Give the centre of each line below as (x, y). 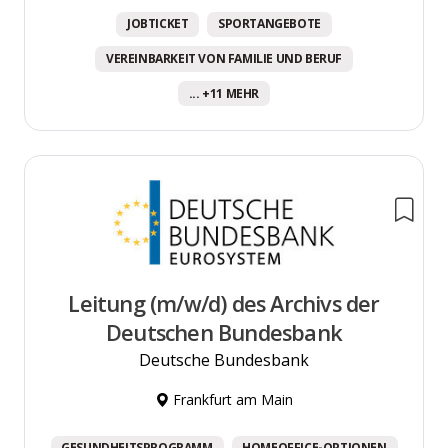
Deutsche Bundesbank (224, 360)
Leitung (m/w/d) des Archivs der (224, 304)
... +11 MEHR (224, 93)
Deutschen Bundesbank (224, 333)
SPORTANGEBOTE (269, 24)
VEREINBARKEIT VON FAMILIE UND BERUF (224, 58)
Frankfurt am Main (231, 400)
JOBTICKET (158, 24)
